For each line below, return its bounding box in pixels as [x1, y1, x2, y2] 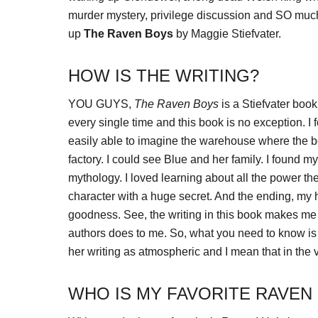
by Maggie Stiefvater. [173, 28, 281, 40]
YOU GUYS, [68, 98, 134, 110]
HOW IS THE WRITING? [68, 66, 259, 85]
